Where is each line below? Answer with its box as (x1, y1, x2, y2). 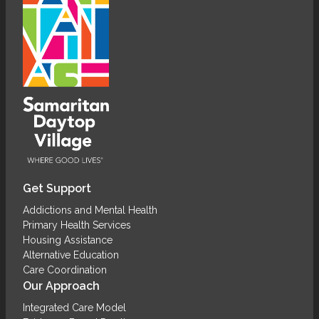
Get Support (23, 181, 91, 195)
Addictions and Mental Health (23, 204, 157, 216)
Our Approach (23, 278, 100, 293)
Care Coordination (23, 263, 107, 276)
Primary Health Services (23, 219, 131, 231)
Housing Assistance (23, 234, 113, 246)
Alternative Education (23, 249, 119, 261)
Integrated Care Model (23, 301, 126, 313)
